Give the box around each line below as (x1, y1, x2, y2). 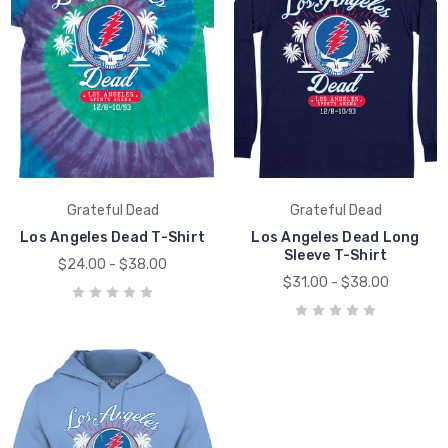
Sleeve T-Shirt (283, 246, 388, 264)
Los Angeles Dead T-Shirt (20, 228, 205, 246)
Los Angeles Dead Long (251, 228, 420, 246)
